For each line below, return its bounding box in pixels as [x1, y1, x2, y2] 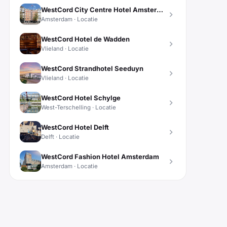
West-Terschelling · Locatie [41, 103, 116, 111]
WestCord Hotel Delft [41, 123, 109, 131]
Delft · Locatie [41, 133, 80, 140]
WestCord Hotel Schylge [41, 93, 121, 102]
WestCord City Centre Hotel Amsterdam [157, 5, 163, 14]
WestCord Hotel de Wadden [41, 34, 130, 43]
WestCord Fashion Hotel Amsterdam [41, 152, 159, 161]
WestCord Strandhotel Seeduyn [41, 64, 143, 72]
